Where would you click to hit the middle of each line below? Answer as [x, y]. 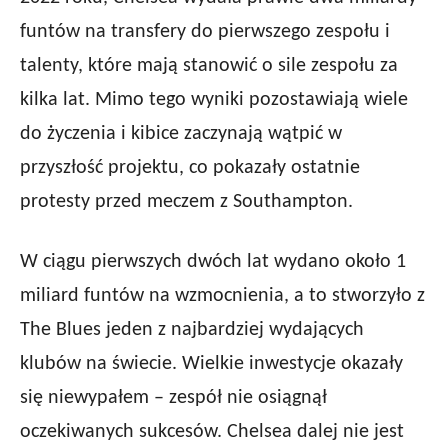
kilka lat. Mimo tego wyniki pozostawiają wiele [214, 100]
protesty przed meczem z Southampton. [186, 202]
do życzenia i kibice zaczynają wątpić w [181, 134]
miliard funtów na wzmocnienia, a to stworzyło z [222, 296]
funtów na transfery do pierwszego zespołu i [205, 32]
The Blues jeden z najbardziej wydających [192, 330]
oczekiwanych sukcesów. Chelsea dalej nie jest [212, 432]
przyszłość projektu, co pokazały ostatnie [190, 168]
